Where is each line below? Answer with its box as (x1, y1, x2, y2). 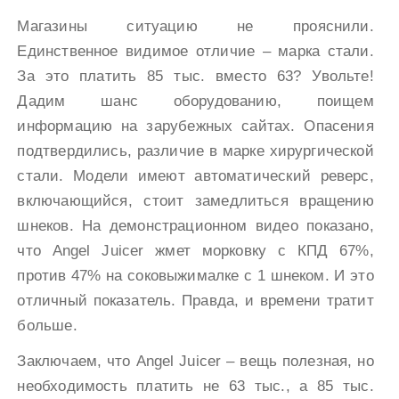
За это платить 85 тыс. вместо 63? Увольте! (17, 68, 374, 85)
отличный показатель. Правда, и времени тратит (17, 292, 374, 310)
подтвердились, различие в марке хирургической (17, 142, 374, 160)
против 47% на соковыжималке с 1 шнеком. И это (17, 267, 374, 285)
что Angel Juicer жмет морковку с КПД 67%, (17, 242, 374, 260)
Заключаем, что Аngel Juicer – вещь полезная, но (17, 353, 374, 370)
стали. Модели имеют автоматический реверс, (17, 167, 374, 185)
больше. (17, 317, 77, 335)
